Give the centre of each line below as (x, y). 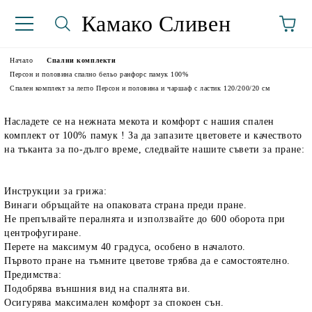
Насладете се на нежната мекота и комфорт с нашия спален (139, 122)
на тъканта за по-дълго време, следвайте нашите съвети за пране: (155, 149)
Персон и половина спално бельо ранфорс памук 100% (99, 74)
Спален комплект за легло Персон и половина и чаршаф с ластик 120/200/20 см (140, 88)
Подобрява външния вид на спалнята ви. (97, 289)
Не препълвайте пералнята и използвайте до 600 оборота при (145, 219)
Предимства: (33, 275)
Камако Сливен (156, 23)
